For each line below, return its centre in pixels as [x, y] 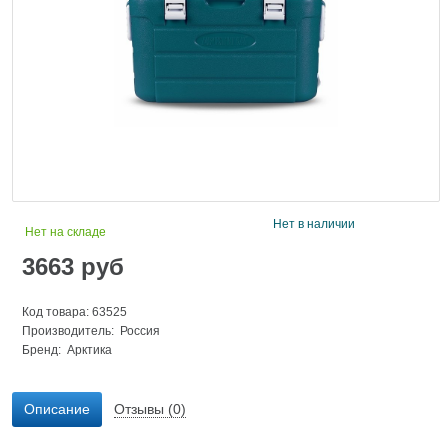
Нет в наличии [314, 223]
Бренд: [44, 349]
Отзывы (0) [150, 408]
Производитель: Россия [91, 330]
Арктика [89, 349]
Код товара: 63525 [74, 311]
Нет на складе [65, 231]
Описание [57, 408]
